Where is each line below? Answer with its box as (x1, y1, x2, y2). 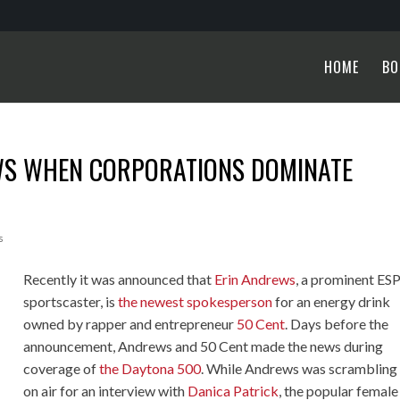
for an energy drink (272, 293, 391, 310)
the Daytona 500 (99, 360, 202, 377)
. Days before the (285, 315, 389, 332)
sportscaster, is (23, 293, 119, 310)
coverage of (23, 360, 100, 377)
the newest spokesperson (118, 293, 273, 310)
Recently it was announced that (23, 271, 215, 287)
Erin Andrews (214, 271, 296, 287)
